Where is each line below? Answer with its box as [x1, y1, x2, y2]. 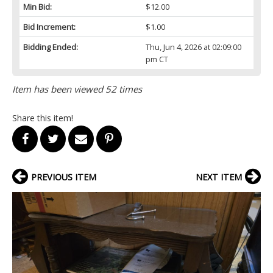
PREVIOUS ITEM [31, 171, 96, 183]
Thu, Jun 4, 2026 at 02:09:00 [145, 41, 241, 52]
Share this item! [12, 112, 73, 124]
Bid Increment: [23, 21, 76, 32]
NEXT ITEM [196, 171, 242, 183]
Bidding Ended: [23, 41, 78, 52]
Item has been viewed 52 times [12, 82, 142, 95]
